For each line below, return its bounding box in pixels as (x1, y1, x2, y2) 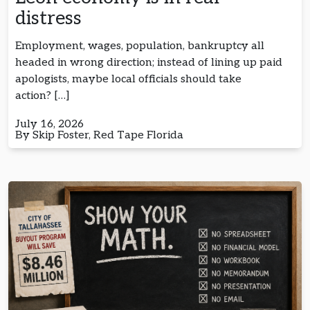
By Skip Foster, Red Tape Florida (15, 128, 186, 142)
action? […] (15, 89, 70, 102)
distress (15, 6, 86, 30)
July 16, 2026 (15, 117, 84, 131)
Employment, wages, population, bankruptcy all (15, 39, 264, 53)
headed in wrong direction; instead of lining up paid (15, 55, 282, 69)
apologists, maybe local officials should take (15, 72, 241, 86)
